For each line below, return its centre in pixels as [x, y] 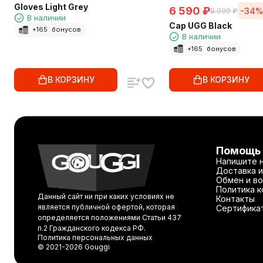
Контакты [235, 199]
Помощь [238, 151]
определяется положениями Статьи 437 [109, 218]
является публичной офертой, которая [106, 207]
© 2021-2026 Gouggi [74, 247]
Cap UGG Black [200, 26]
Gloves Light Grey [51, 6]
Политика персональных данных [95, 238]
